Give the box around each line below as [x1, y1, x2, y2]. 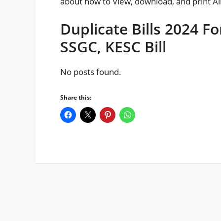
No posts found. [60, 66, 121, 77]
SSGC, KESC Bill [60, 36, 166, 57]
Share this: [60, 93, 91, 102]
